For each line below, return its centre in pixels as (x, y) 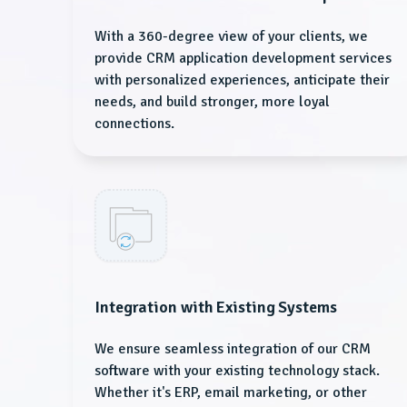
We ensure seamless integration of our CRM (233, 348)
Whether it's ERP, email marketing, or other (231, 392)
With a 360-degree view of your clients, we (231, 36)
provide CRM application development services (243, 58)
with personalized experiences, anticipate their (242, 79)
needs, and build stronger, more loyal (212, 101)
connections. (134, 123)
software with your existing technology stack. (237, 370)
